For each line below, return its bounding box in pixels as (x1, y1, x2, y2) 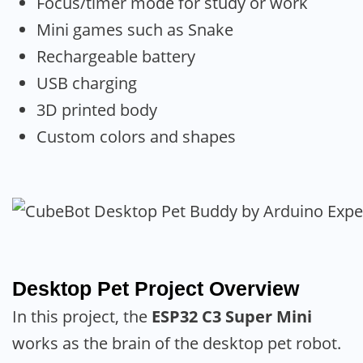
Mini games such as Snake (36, 18, 233, 41)
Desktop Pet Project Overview (12, 276, 299, 300)
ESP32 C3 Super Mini (152, 305, 312, 327)
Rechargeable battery (36, 45, 195, 67)
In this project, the (12, 305, 152, 327)
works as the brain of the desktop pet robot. (12, 331, 341, 354)
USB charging (36, 71, 137, 94)
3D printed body (36, 98, 157, 121)
